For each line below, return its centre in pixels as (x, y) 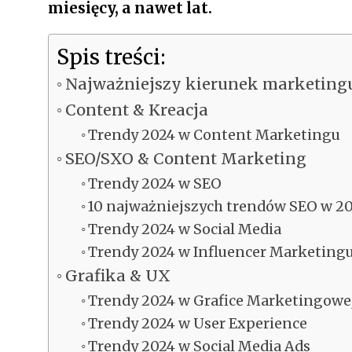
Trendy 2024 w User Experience (198, 323)
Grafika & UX (117, 275)
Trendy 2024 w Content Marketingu (216, 135)
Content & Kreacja (136, 110)
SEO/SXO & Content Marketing (185, 158)
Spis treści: (111, 57)
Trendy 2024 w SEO (157, 183)
